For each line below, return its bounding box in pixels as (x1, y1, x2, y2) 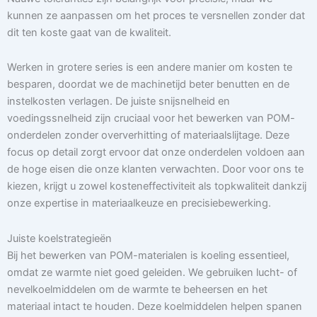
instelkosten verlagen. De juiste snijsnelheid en (7, 95, 230, 108)
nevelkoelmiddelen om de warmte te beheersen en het (7, 282, 267, 296)
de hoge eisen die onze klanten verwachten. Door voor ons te (7, 163, 304, 176)
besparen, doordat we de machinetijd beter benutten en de (7, 78, 289, 91)
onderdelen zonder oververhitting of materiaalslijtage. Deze (7, 129, 289, 142)
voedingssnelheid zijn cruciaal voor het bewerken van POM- (7, 112, 295, 125)
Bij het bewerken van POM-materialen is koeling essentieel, (7, 248, 289, 262)
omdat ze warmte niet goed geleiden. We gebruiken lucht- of (7, 265, 297, 279)
